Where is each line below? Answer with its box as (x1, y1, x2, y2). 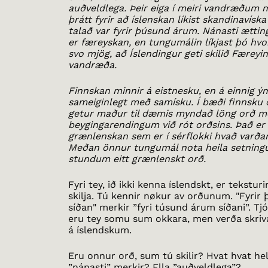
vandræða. (68, 59, 117, 71)
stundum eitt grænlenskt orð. (68, 153, 206, 165)
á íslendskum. (68, 224, 132, 236)
